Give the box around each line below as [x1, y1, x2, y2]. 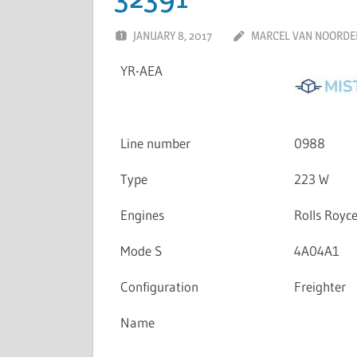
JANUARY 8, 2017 [132, 27, 212, 43]
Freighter [293, 278, 346, 296]
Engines [120, 206, 164, 224]
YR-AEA [120, 62, 163, 80]
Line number [120, 135, 190, 152]
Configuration [120, 278, 198, 296]
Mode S [120, 242, 162, 260]
